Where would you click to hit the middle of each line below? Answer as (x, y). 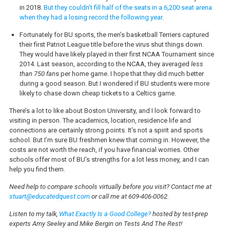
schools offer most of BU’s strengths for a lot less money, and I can (109, 159)
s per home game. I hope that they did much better (129, 74)
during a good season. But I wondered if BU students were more (114, 83)
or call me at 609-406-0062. (129, 196)
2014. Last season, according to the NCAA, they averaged (105, 64)
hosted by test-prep (179, 214)
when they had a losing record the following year (91, 17)
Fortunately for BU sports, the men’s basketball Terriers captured (114, 35)
